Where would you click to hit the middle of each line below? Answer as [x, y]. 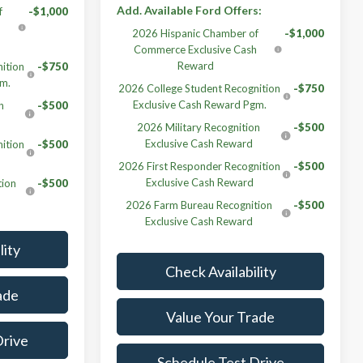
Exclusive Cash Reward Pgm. [199, 104]
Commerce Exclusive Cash [196, 49]
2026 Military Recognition [199, 127]
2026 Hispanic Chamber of [196, 33]
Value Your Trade [220, 316]
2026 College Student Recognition [200, 88]
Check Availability [220, 271]
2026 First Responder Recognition [200, 166]
